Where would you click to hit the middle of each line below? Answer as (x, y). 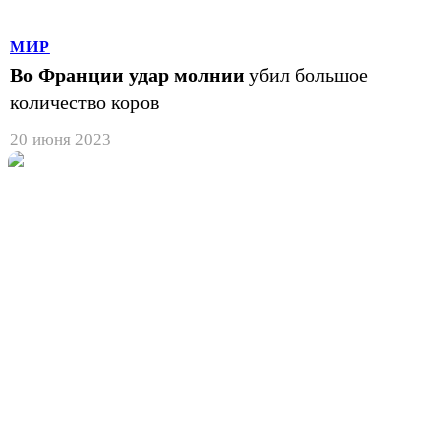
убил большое (308, 74)
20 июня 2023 (60, 139)
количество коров (84, 101)
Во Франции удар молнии (127, 74)
